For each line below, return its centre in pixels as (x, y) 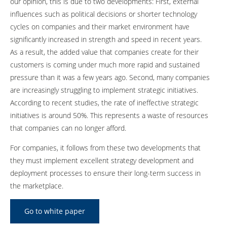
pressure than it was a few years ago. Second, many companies (110, 77)
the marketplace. (37, 185)
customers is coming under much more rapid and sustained (105, 64)
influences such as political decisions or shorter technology (104, 14)
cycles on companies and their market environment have (100, 26)
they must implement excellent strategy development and (102, 160)
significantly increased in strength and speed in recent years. (106, 39)
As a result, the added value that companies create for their (104, 52)
